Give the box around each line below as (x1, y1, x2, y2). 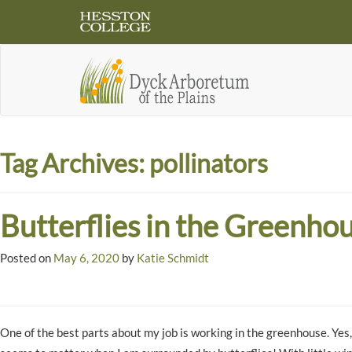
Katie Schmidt (137, 251, 209, 266)
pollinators (149, 147, 268, 178)
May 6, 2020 (53, 251, 119, 266)
